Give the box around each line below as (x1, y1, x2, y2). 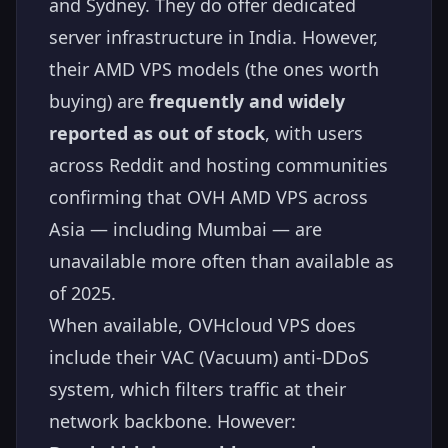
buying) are (49, 88, 149, 113)
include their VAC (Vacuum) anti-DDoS (49, 344, 369, 369)
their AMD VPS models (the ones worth (49, 56, 379, 81)
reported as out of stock (49, 120, 265, 145)
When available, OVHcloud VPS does (49, 312, 356, 337)
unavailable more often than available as (49, 248, 394, 273)
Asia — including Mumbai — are (49, 216, 322, 241)
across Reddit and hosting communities (49, 152, 388, 177)
